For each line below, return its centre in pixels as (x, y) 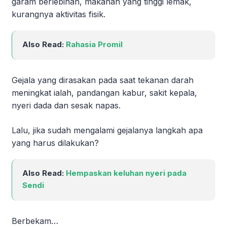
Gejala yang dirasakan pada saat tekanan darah (103, 80)
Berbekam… (35, 221)
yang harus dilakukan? (55, 143)
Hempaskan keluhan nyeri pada (126, 173)
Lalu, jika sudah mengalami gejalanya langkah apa (107, 130)
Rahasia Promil (94, 44)
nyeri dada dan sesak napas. (66, 105)
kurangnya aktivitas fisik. (59, 14)
